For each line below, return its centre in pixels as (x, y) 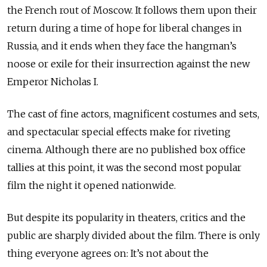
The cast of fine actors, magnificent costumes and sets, (133, 114)
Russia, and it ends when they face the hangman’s (122, 46)
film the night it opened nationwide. (91, 186)
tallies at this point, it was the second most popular (124, 168)
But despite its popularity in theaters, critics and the (126, 218)
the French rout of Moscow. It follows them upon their (132, 10)
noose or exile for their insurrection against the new (128, 64)
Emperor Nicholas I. (53, 82)
